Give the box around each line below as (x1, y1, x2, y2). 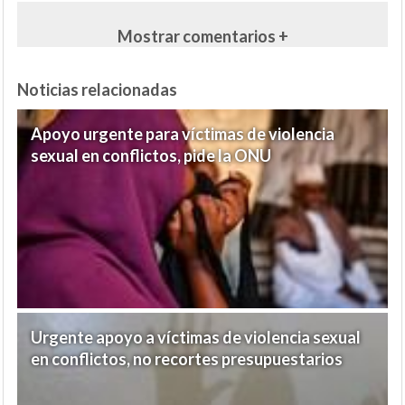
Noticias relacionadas (17, 80, 177, 100)
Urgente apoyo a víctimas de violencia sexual (31, 327, 361, 348)
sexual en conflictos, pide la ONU (31, 146, 271, 166)
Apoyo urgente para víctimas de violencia (31, 124, 334, 145)
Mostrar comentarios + (117, 26, 288, 47)
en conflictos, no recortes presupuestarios (31, 349, 343, 370)
